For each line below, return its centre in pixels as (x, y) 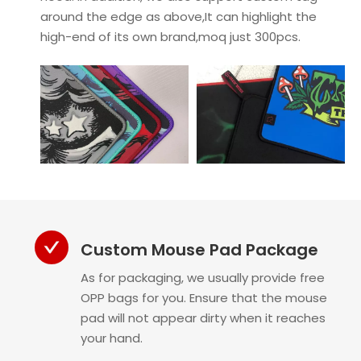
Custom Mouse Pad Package (199, 250)
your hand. (112, 338)
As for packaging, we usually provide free (203, 278)
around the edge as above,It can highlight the (178, 16)
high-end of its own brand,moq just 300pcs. (170, 36)
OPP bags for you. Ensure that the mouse (204, 298)
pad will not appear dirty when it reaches (203, 318)
